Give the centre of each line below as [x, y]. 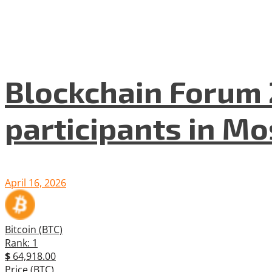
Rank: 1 [21, 243]
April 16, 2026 [36, 182]
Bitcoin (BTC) [34, 229]
